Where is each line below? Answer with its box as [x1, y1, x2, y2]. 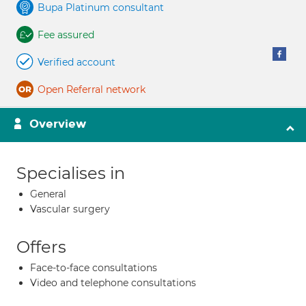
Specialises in [16, 163, 125, 183]
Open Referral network [38, 83, 145, 96]
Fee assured [38, 29, 94, 41]
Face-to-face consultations [30, 262, 157, 274]
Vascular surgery [30, 203, 110, 215]
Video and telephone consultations [30, 277, 196, 289]
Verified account [38, 56, 115, 68]
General [30, 188, 66, 200]
